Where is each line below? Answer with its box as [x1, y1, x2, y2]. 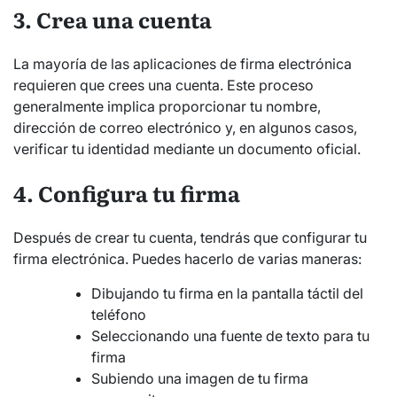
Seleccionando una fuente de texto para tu [91, 327, 370, 346]
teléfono [91, 306, 146, 324]
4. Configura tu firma [13, 177, 240, 209]
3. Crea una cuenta [13, 4, 212, 35]
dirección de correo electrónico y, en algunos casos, [13, 119, 357, 137]
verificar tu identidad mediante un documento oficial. [13, 140, 361, 159]
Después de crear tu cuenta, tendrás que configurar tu [13, 229, 367, 247]
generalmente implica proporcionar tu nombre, [13, 97, 321, 116]
